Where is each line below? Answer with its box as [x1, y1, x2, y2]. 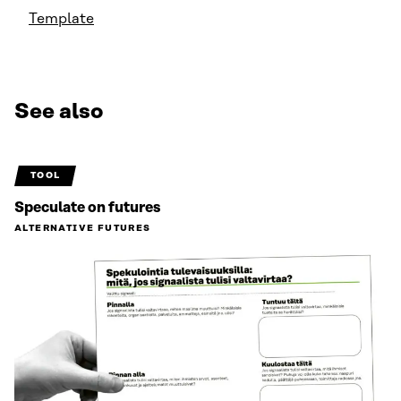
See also [14, 100, 103, 124]
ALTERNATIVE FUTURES [14, 223, 151, 234]
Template [29, 11, 94, 27]
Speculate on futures [14, 200, 160, 216]
